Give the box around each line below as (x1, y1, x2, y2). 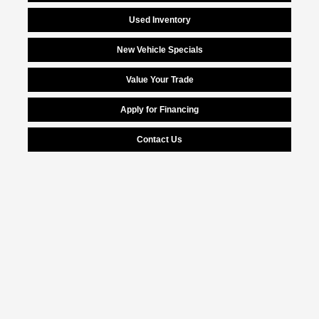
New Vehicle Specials (116, 45, 203, 56)
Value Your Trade (125, 75, 194, 85)
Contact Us (137, 135, 182, 145)
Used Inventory (128, 15, 191, 26)
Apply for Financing (120, 105, 199, 115)
